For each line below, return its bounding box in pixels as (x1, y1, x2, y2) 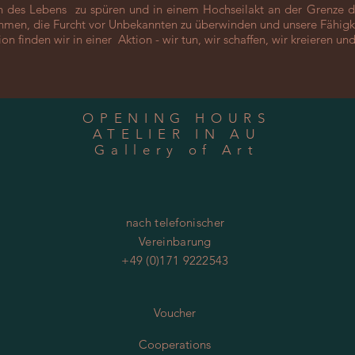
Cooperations (138, 337, 211, 353)
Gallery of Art (94, 142, 259, 158)
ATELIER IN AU (92, 126, 261, 143)
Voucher (153, 305, 196, 321)
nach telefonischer (125, 215, 225, 231)
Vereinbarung (139, 234, 212, 250)
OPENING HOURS (82, 110, 271, 127)
